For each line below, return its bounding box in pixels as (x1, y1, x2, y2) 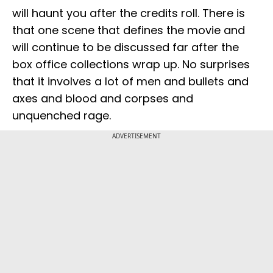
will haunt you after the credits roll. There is (12, 5, 245, 21)
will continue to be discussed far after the (12, 40, 239, 55)
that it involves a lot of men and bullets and (12, 74, 249, 90)
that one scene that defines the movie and (12, 23, 245, 38)
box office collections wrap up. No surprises (12, 57, 250, 73)
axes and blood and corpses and (12, 91, 193, 107)
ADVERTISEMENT (112, 132, 161, 141)
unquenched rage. (12, 108, 111, 124)
